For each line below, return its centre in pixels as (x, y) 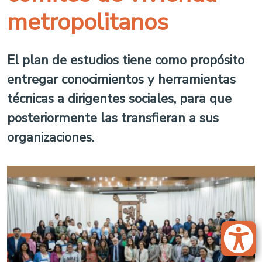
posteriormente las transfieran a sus (113, 118)
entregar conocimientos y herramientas (121, 79)
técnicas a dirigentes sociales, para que (119, 99)
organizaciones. (51, 137)
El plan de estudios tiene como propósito (126, 60)
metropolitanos (88, 22)
